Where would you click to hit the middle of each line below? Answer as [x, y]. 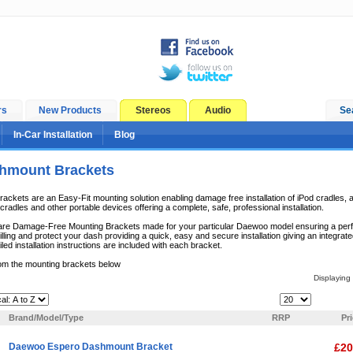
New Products [70, 110]
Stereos [153, 110]
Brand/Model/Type [46, 318]
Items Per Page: [242, 299]
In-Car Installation [53, 135]
